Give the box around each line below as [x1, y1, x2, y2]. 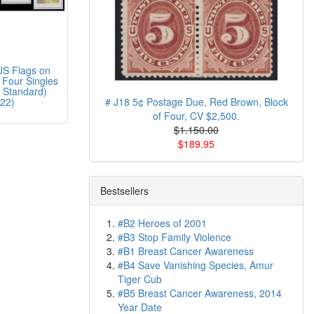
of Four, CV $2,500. [153, 109, 240, 123]
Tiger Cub [118, 272, 162, 286]
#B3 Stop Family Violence [118, 230, 231, 244]
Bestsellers [100, 184, 149, 198]
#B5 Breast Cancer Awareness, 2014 [118, 286, 282, 300]
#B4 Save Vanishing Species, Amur [118, 258, 273, 272]
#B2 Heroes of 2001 [118, 216, 207, 230]
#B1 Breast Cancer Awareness [118, 244, 254, 258]
